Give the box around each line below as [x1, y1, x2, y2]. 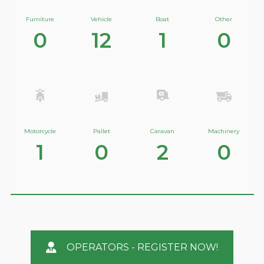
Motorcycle [24, 127, 57, 135]
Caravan [150, 127, 175, 135]
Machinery [208, 127, 240, 135]
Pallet [93, 127, 110, 135]
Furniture [26, 15, 55, 24]
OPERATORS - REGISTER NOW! [67, 242, 218, 253]
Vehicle [91, 15, 113, 24]
